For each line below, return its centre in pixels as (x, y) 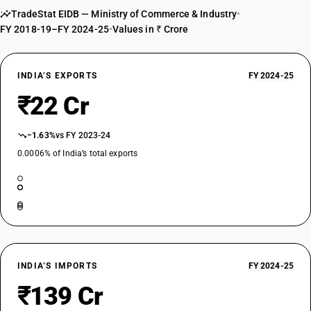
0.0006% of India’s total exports (78, 153)
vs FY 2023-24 (83, 135)
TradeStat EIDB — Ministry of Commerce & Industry (124, 14)
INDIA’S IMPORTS (57, 266)
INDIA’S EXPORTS (57, 76)
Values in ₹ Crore (150, 29)
